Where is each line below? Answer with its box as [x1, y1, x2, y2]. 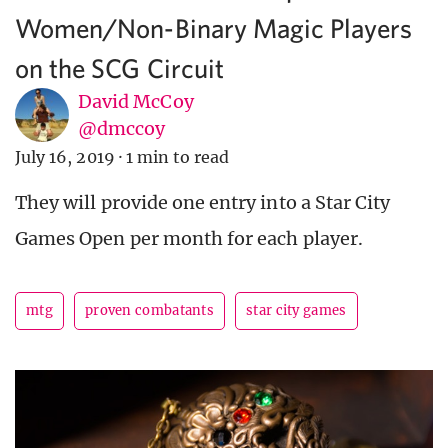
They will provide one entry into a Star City [15, 191, 391, 215]
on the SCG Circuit [15, 52, 224, 84]
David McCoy [78, 90, 194, 114]
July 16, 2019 [15, 147, 115, 168]
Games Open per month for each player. [15, 227, 363, 251]
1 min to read [125, 147, 230, 168]
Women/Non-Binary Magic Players [15, 12, 413, 44]
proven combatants [84, 302, 215, 320]
